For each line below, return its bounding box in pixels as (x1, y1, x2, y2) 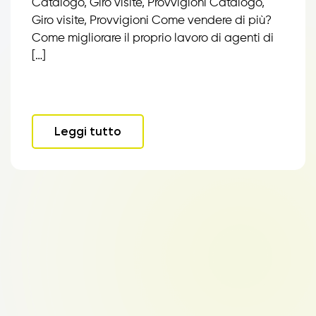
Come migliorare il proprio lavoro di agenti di (32, 32, 274, 44)
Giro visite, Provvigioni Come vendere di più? (32, 15, 272, 27)
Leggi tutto (54, 124, 121, 138)
